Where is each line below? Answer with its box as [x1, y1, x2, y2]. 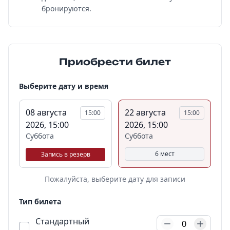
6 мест [155, 149, 175, 158]
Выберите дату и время [19, 81, 108, 91]
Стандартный [35, 216, 89, 227]
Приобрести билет [59, 56, 171, 67]
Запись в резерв [41, 150, 90, 159]
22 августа [125, 107, 166, 118]
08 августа [26, 107, 67, 118]
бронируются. [42, 4, 91, 13]
